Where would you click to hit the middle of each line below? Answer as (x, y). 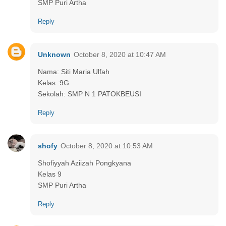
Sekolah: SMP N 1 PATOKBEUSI (90, 94)
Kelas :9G (53, 82)
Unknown (54, 54)
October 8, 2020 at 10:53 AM (107, 146)
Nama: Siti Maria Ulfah (74, 71)
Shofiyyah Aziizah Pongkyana (84, 163)
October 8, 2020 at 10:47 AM (120, 54)
